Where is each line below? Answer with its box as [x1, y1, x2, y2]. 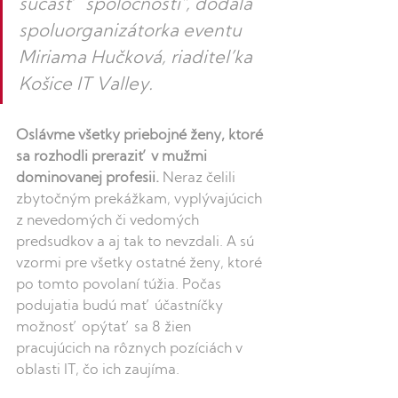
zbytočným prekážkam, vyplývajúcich [16, 193, 266, 208]
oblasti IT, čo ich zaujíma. [16, 363, 183, 378]
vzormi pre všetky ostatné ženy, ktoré [16, 257, 266, 272]
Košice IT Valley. [19, 76, 157, 95]
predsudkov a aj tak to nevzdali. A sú [16, 235, 258, 251]
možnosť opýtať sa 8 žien [16, 321, 195, 336]
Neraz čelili [159, 171, 239, 187]
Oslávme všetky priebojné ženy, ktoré [16, 129, 267, 144]
